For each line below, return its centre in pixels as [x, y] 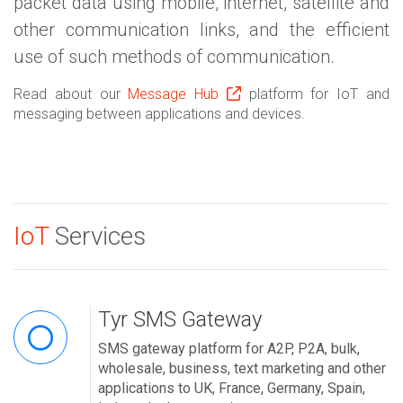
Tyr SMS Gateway [180, 320]
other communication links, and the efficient [201, 30]
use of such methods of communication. [174, 57]
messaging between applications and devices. [159, 114]
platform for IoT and [315, 94]
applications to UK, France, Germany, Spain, [232, 389]
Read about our [71, 94]
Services [97, 237]
